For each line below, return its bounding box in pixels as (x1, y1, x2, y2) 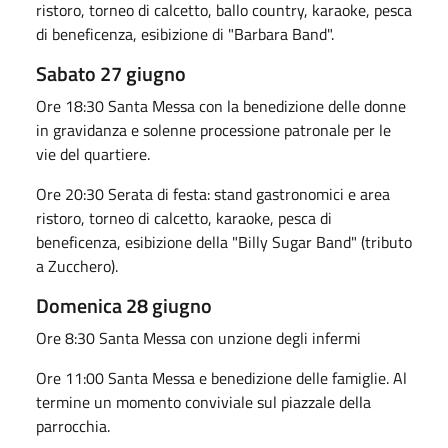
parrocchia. (36, 413, 110, 438)
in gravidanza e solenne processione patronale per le (36, 117, 391, 142)
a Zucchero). (36, 253, 118, 278)
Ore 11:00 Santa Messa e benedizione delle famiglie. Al (36, 365, 407, 390)
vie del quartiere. (36, 141, 150, 166)
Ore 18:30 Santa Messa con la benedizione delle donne (36, 93, 406, 118)
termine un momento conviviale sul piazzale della (36, 389, 371, 414)
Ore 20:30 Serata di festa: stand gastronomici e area (36, 181, 390, 206)
